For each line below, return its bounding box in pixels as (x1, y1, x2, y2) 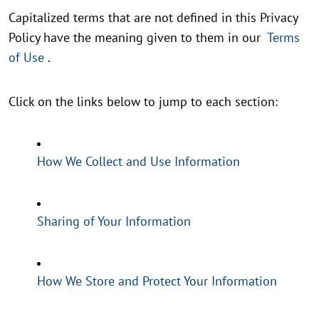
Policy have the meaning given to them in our (9, 29, 264, 46)
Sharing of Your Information (37, 213, 191, 230)
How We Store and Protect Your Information (37, 273, 277, 290)
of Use (9, 49, 48, 66)
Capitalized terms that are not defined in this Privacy (9, 9, 298, 26)
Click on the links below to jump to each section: (9, 93, 278, 110)
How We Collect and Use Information (37, 153, 240, 170)
